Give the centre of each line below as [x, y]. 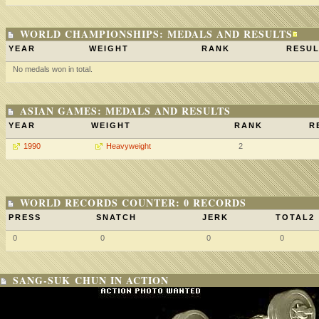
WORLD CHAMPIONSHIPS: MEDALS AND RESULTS [156, 34]
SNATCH [116, 217]
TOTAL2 [295, 217]
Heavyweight [129, 146]
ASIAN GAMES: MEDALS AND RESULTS [125, 111]
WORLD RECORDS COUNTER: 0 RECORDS [133, 203]
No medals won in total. [53, 69]
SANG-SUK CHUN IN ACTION [91, 280]
